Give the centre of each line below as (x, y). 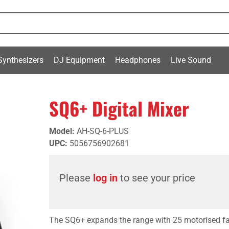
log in (105, 178)
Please (76, 178)
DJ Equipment (79, 60)
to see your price (156, 178)
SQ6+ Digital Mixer (119, 108)
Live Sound (191, 60)
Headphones (138, 60)
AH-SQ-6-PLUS (103, 131)
